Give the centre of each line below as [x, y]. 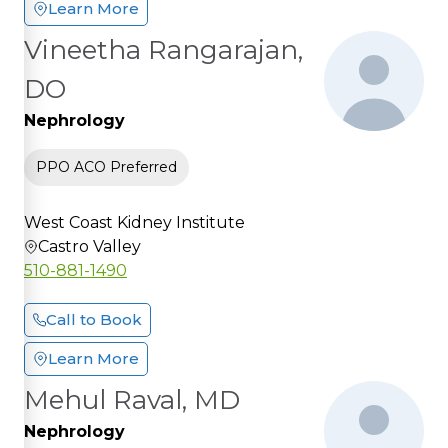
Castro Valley [89, 246]
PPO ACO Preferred [106, 166]
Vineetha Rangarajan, [163, 49]
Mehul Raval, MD [132, 399]
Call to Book [94, 319]
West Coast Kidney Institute [134, 222]
